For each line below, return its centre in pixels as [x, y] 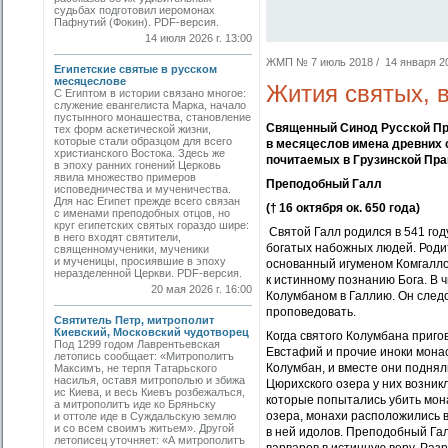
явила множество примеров [125, 177]
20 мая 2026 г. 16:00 [201, 289]
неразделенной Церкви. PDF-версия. [151, 273]
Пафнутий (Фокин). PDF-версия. [136, 22]
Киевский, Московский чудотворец [151, 332]
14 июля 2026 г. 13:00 [198, 38]
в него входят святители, [117, 237]
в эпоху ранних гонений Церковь [137, 165]
